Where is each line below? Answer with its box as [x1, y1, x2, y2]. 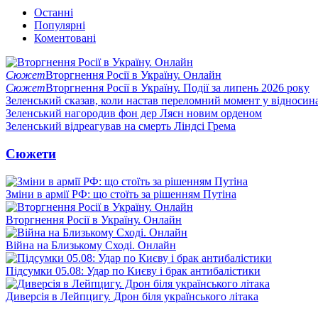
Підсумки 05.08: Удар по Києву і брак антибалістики [6, 264, 261, 277]
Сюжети [6, 146, 56, 161]
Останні [34, 6, 73, 19]
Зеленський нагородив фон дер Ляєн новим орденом [6, 107, 262, 120]
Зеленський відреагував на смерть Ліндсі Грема [6, 120, 236, 133]
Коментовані [34, 32, 96, 45]
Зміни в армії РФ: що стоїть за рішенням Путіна [6, 187, 236, 200]
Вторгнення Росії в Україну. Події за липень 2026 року [45, 82, 309, 94]
